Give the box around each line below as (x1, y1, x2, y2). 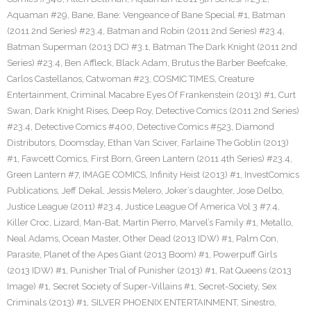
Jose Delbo (237, 185, 282, 196)
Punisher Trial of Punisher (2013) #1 (70, 265, 215, 276)
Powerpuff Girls (213, 249, 277, 260)
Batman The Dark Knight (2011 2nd (153, 42, 297, 52)
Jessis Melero (107, 185, 161, 196)
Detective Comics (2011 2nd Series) (155, 106, 299, 116)
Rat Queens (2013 (219, 265, 292, 276)
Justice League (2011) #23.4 (7, 201, 121, 212)
